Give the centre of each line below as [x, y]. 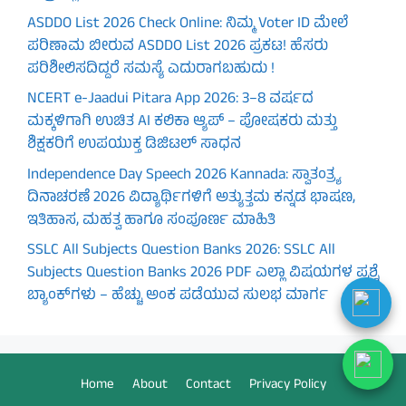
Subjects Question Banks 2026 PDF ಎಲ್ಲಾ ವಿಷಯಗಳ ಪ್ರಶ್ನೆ [203, 274]
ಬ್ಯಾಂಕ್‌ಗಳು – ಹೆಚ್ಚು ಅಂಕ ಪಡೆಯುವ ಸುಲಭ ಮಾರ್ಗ [178, 297]
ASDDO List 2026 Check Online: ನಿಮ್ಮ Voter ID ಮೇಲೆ [188, 24]
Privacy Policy [287, 386]
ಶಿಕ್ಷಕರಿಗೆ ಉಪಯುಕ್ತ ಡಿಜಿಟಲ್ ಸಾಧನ [134, 145]
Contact [208, 386]
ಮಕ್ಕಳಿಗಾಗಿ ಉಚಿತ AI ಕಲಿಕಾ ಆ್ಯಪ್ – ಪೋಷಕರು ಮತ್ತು [182, 123]
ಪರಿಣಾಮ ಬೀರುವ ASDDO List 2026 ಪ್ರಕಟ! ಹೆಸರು [178, 47]
